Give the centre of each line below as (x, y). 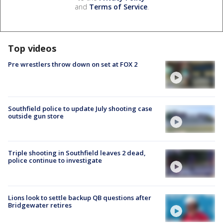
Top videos (32, 48)
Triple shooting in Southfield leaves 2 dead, (77, 153)
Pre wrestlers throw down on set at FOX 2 (73, 64)
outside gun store (36, 116)
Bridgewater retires (40, 205)
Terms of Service (118, 6)
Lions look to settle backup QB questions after (80, 197)
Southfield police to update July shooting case (80, 109)
